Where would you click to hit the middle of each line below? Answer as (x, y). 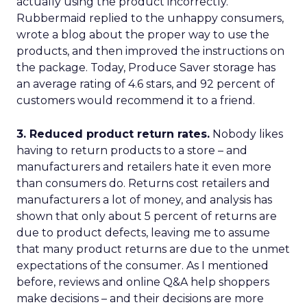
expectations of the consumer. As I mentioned (143, 266)
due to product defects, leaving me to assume (143, 233)
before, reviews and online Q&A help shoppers (143, 282)
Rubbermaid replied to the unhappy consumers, (150, 18)
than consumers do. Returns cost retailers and (143, 183)
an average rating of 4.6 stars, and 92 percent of (146, 84)
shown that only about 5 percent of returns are (147, 216)
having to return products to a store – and (132, 150)
